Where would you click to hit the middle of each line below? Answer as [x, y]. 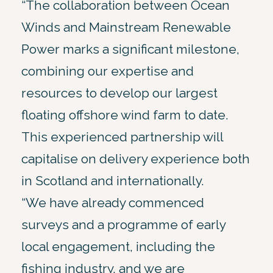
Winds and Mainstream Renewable [126, 27]
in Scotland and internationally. [113, 180]
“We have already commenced [113, 202]
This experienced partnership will [122, 136]
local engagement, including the [118, 246]
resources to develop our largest [119, 93]
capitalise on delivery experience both [136, 158]
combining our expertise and [108, 71]
